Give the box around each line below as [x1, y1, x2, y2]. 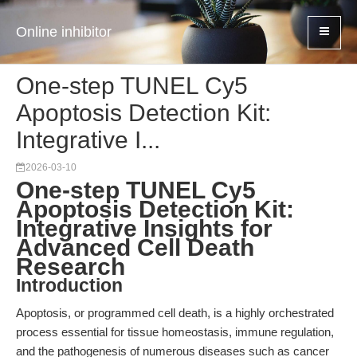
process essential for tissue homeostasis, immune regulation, [16, 325, 334, 339]
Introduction [16, 276, 123, 296]
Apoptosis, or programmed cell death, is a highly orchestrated [16, 306, 334, 320]
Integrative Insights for [16, 215, 273, 241]
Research [16, 253, 125, 280]
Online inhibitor [16, 24, 112, 40]
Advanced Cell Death [16, 234, 254, 261]
